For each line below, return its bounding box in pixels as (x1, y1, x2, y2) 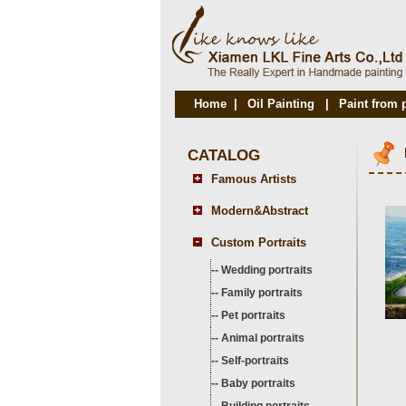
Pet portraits (221, 309, 285, 322)
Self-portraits (221, 354, 289, 367)
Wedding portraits (221, 264, 313, 276)
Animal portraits (221, 332, 304, 344)
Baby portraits (221, 377, 295, 390)
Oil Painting (247, 97, 314, 111)
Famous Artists (211, 172, 296, 186)
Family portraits (221, 286, 303, 299)
